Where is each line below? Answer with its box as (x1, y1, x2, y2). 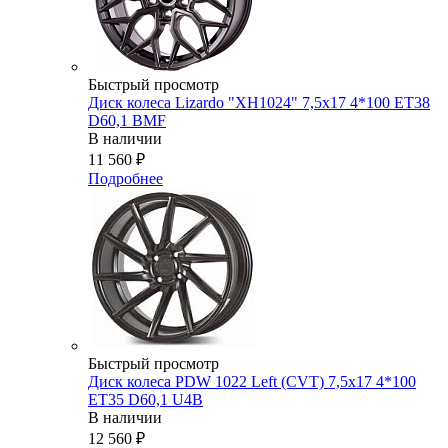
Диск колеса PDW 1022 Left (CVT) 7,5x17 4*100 (88, 373, 416, 391)
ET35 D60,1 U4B (88, 391, 203, 409)
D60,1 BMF (88, 112, 166, 130)
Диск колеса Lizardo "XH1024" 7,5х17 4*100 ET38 (88, 94, 430, 112)
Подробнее (88, 170, 163, 188)
